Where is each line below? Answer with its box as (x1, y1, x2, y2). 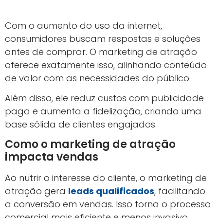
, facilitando (154, 184, 205, 197)
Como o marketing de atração (5, 136, 176, 152)
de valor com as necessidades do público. (5, 72, 191, 84)
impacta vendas (5, 149, 98, 164)
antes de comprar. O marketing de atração (5, 45, 197, 58)
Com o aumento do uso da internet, (5, 19, 162, 32)
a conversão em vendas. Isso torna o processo (5, 198, 211, 210)
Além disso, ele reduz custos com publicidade (5, 92, 204, 105)
